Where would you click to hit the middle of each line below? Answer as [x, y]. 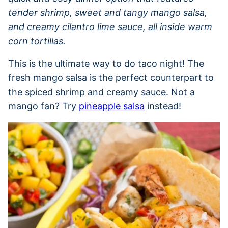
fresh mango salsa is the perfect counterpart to [111, 77]
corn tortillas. [37, 41]
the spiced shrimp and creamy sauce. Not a [102, 92]
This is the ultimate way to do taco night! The [106, 63]
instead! [163, 106]
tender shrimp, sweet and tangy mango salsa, [108, 12]
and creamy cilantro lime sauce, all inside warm [110, 26]
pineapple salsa [112, 106]
